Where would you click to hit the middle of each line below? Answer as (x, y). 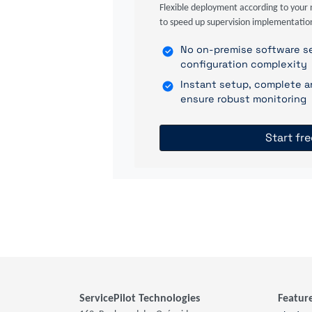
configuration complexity (244, 64)
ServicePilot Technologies (140, 299)
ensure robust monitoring (244, 99)
